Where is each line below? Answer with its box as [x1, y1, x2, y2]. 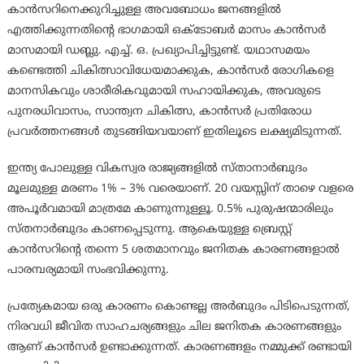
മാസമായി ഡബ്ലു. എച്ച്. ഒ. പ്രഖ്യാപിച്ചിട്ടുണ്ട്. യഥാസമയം [6, 44, 310, 58]
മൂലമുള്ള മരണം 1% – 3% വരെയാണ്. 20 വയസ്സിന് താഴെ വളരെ [6, 182, 353, 197]
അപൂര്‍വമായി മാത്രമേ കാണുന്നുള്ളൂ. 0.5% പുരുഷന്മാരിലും [6, 202, 333, 217]
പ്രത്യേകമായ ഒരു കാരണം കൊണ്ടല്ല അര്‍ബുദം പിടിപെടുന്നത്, [6, 300, 350, 314]
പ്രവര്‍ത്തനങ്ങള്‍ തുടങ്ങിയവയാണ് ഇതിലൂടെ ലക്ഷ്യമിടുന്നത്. [6, 125, 342, 140]
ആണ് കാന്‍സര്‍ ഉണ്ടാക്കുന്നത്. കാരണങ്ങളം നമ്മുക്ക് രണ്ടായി [6, 340, 352, 355]
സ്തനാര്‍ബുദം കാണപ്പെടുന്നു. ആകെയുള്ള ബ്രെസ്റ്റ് [6, 223, 292, 237]
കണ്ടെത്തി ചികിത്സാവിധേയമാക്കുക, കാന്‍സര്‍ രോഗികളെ [6, 64, 334, 79]
